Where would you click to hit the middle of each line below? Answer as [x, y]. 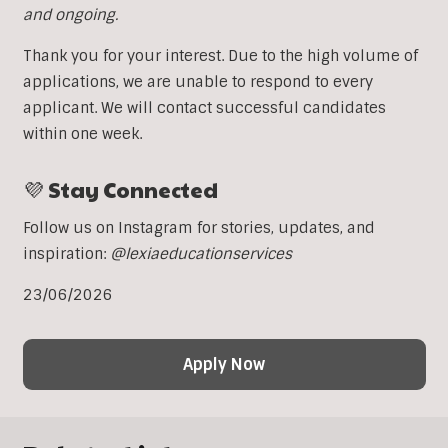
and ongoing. [70, 15]
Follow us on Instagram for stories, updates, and [198, 228]
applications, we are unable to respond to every [197, 82]
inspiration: [66, 254]
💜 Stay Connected [120, 190]
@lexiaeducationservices [200, 254]
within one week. [82, 134]
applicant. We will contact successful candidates [204, 108]
